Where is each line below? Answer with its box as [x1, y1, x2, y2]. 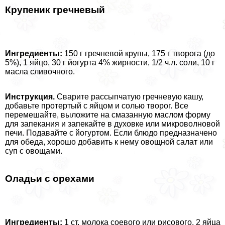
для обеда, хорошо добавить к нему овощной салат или [5, 138, 213, 147]
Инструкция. [5, 92, 55, 101]
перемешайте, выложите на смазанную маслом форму [5, 110, 210, 120]
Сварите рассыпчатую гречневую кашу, [55, 92, 203, 101]
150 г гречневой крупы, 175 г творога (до [62, 49, 215, 58]
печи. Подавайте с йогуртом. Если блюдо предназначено [5, 129, 217, 138]
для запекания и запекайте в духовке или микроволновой [5, 120, 220, 129]
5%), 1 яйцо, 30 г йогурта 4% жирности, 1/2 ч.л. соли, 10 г [5, 58, 215, 67]
